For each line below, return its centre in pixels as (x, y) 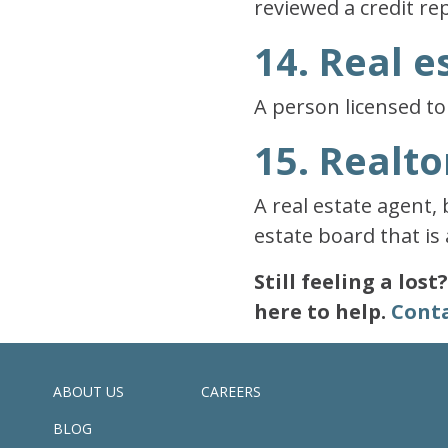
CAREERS (230, 391)
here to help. (322, 311)
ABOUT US (88, 391)
